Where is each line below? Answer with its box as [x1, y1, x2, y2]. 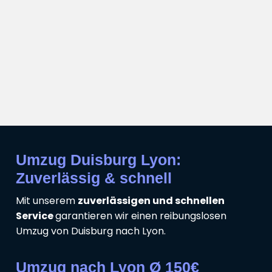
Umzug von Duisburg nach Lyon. [16, 223, 166, 238]
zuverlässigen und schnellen [78, 193, 225, 208]
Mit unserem [16, 193, 78, 208]
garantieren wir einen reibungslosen [55, 208, 226, 223]
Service [16, 208, 55, 223]
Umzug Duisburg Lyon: [16, 151, 181, 168]
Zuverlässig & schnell [16, 169, 172, 186]
